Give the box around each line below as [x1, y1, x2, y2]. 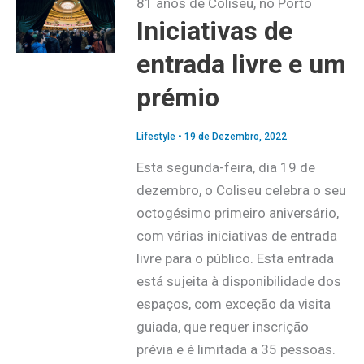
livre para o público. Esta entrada [136, 249, 334, 266]
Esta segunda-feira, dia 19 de [136, 158, 315, 175]
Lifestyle [136, 131, 175, 143]
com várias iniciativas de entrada [136, 227, 337, 244]
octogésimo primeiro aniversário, [136, 204, 339, 221]
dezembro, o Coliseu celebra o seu [136, 181, 346, 198]
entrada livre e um [136, 49, 346, 80]
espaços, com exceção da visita [136, 295, 331, 312]
